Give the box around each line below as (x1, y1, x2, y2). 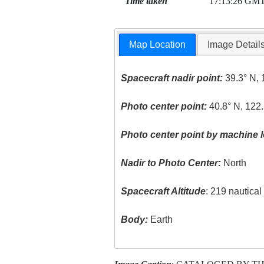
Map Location (129, 39, 186, 50)
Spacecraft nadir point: (121, 73, 223, 84)
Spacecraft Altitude (121, 186, 206, 197)
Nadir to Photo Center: (121, 158, 222, 169)
